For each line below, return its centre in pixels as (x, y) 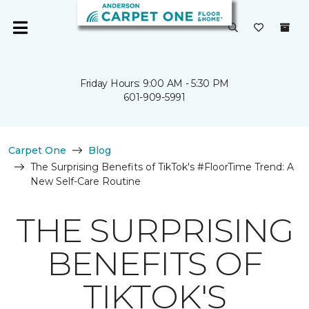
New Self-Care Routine (86, 181)
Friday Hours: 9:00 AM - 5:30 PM (154, 83)
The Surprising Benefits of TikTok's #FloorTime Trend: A (162, 167)
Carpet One (37, 150)
